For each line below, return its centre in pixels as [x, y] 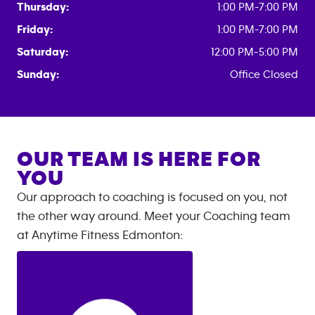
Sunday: [38, 75]
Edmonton [151, 236]
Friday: [35, 30]
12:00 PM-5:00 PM [255, 52]
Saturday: [43, 52]
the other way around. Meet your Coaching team [154, 217]
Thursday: [43, 7]
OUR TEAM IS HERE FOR [139, 160]
